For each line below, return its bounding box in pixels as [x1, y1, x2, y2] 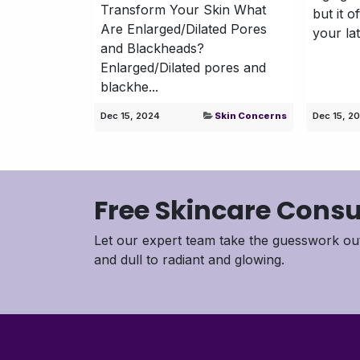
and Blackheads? [100, 39, 204, 56]
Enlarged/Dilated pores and [100, 59, 266, 76]
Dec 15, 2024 [100, 109, 160, 121]
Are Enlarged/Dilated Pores [100, 20, 267, 37]
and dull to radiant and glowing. [94, 251, 284, 268]
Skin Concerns [215, 109, 288, 121]
